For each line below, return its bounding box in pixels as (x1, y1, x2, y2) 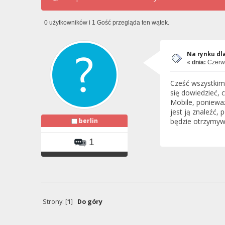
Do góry (77, 197, 102, 206)
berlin (78, 116, 98, 125)
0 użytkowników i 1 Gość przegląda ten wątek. (44, 19, 170, 26)
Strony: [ (42, 197, 67, 206)
